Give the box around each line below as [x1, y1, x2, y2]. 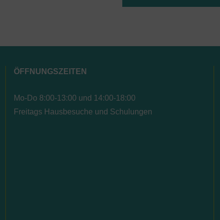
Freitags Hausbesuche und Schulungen [14, 108, 152, 116]
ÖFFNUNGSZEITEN [14, 67, 87, 76]
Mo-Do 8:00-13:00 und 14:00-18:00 [14, 94, 136, 103]
